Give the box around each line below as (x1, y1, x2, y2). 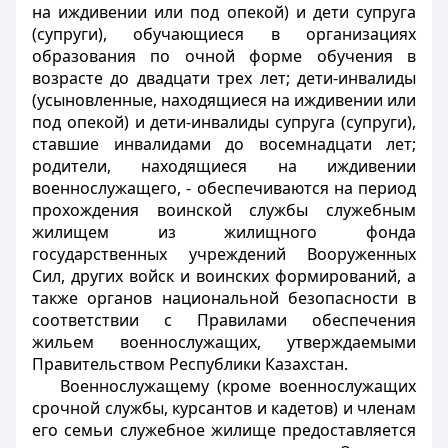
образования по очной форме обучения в (32, 45, 416, 67)
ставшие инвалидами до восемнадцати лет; (32, 133, 416, 155)
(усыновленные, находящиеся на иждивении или (32, 89, 416, 111)
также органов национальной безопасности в (32, 287, 416, 309)
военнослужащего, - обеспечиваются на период (32, 177, 416, 199)
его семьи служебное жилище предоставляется (32, 419, 416, 441)
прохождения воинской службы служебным (32, 199, 416, 221)
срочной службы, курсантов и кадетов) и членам (32, 397, 416, 419)
